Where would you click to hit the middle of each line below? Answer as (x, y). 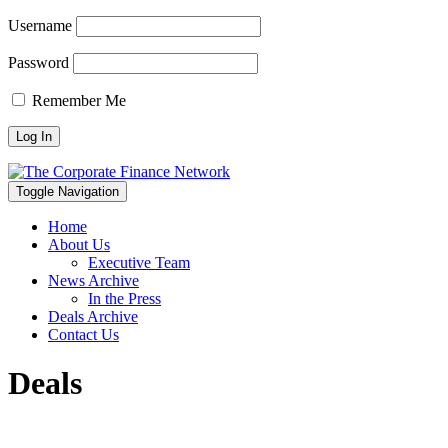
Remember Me (77, 100)
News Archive (93, 280)
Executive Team (139, 262)
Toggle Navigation (67, 191)
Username (40, 25)
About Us (79, 244)
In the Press (124, 298)
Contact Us (83, 334)
